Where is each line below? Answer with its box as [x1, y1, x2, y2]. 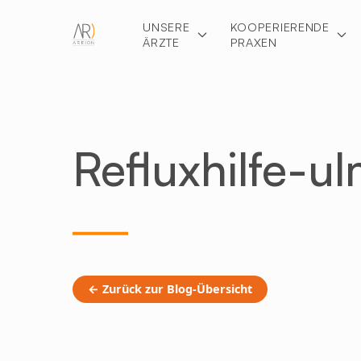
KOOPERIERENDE [230, 19, 330, 35]
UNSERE [143, 19, 190, 35]
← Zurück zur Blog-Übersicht [87, 281, 252, 297]
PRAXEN [230, 35, 277, 50]
